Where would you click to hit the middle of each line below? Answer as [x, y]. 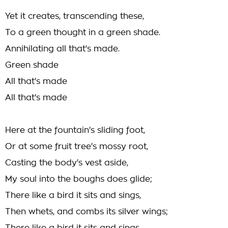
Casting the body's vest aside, [67, 163]
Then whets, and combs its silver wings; [87, 212]
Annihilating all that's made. [62, 49]
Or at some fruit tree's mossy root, [77, 147]
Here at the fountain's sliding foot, [75, 130]
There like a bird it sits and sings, [73, 195]
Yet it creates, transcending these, [75, 16]
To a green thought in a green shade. [83, 33]
